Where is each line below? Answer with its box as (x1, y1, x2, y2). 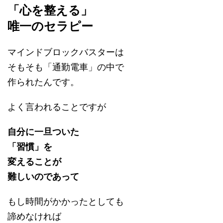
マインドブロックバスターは (7, 47, 124, 58)
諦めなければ (7, 211, 61, 222)
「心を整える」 (7, 3, 93, 18)
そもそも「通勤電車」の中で (7, 62, 124, 73)
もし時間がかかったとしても (7, 196, 124, 207)
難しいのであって (7, 171, 79, 182)
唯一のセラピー (7, 19, 93, 34)
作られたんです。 (7, 77, 79, 88)
